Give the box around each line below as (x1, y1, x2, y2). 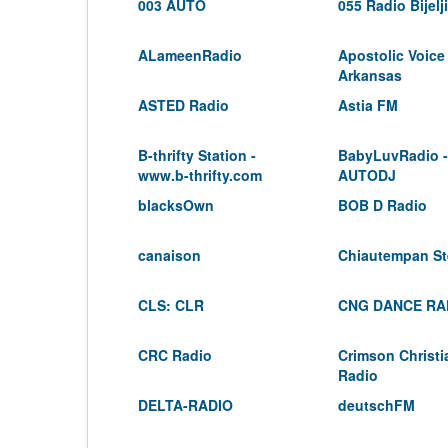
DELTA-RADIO (138, 395, 233, 415)
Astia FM (338, 95, 398, 115)
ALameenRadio (138, 45, 242, 65)
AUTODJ (338, 165, 396, 185)
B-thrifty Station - (138, 145, 256, 165)
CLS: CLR (138, 295, 204, 315)
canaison (138, 245, 201, 265)
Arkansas (338, 65, 402, 85)
